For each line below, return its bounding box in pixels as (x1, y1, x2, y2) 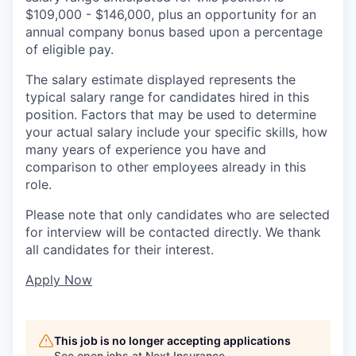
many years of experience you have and (25, 141, 266, 157)
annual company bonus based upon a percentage (25, 23, 323, 40)
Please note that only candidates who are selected (25, 206, 330, 222)
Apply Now (25, 271, 92, 288)
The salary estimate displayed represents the (25, 71, 296, 87)
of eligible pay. (25, 41, 114, 57)
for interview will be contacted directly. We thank (25, 223, 321, 240)
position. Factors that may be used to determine (25, 106, 316, 122)
